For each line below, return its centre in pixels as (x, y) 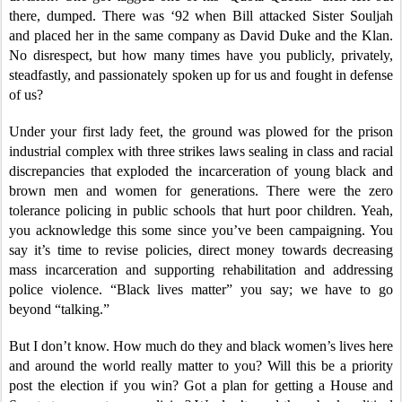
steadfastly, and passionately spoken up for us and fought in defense (201, 74)
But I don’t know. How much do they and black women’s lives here (201, 345)
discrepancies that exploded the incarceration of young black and (201, 170)
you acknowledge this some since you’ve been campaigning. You (201, 230)
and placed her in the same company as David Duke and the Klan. (201, 35)
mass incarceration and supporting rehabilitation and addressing (201, 269)
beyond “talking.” (59, 309)
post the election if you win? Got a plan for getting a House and (201, 385)
